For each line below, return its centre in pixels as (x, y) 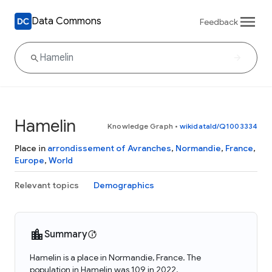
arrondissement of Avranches (109, 148)
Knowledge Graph (140, 126)
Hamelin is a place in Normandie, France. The (115, 257)
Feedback (219, 22)
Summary (66, 234)
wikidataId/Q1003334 (219, 126)
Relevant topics (47, 185)
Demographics (124, 185)
